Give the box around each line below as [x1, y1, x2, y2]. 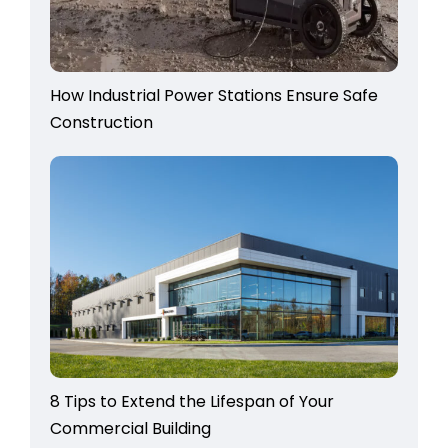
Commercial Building [50, 416, 211, 440]
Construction [50, 111, 153, 135]
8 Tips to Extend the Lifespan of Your [50, 389, 334, 413]
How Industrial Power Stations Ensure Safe [50, 84, 378, 108]
